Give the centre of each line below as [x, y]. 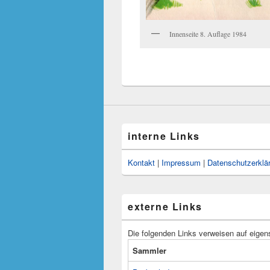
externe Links [165, 206]
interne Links [164, 136]
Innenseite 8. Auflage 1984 [208, 33]
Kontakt [141, 162]
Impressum [181, 162]
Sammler [149, 250]
